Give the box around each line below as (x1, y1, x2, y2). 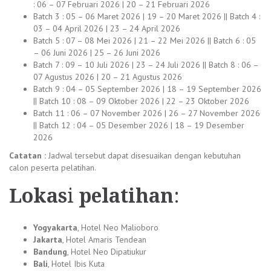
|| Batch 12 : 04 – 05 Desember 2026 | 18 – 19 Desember (33, 119, 244, 131)
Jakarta (33, 233, 62, 245)
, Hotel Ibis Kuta (48, 258, 105, 269)
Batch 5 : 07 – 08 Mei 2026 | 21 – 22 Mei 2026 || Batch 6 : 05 (33, 34, 256, 46)
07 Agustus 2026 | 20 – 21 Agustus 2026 (33, 71, 182, 82)
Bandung (33, 246, 67, 257)
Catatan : (9, 149, 46, 161)
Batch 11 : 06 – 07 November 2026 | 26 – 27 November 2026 (33, 107, 260, 119)
